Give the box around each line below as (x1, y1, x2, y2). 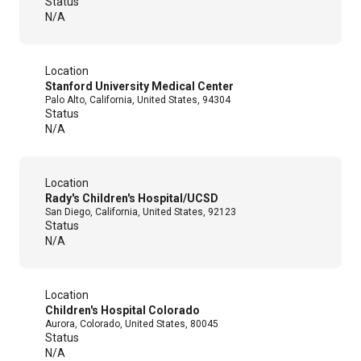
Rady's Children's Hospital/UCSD (45, 192, 218, 205)
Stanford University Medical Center (45, 80, 234, 93)
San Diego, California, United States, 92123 (45, 206, 236, 218)
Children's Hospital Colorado (45, 304, 200, 317)
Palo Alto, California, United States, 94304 (45, 94, 230, 106)
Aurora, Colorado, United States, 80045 (45, 318, 218, 330)
